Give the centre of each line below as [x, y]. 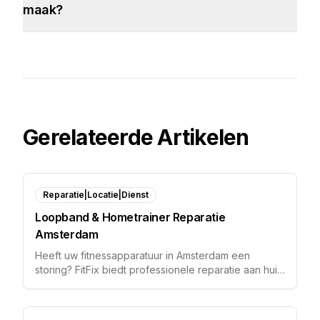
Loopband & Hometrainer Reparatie [130, 217]
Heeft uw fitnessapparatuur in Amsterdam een [142, 255]
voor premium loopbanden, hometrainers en [139, 284]
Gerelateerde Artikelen [136, 137]
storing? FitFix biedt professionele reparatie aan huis [159, 270]
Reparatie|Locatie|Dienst [96, 195]
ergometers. [64, 298]
